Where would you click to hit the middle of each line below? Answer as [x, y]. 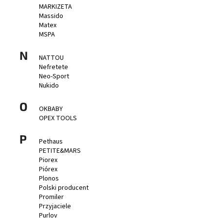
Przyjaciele [55, 207]
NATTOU [51, 58]
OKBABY [51, 109]
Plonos [49, 179]
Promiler [51, 197]
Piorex [48, 160]
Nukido [49, 86]
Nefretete [54, 67]
